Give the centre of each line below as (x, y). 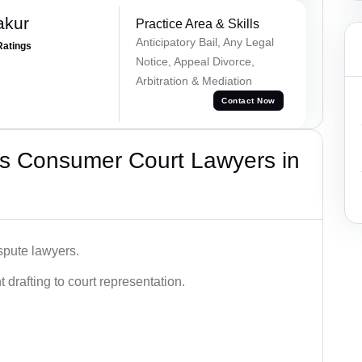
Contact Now (248, 101)
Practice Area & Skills (197, 23)
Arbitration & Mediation (194, 80)
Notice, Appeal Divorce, (195, 61)
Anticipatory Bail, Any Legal (204, 42)
